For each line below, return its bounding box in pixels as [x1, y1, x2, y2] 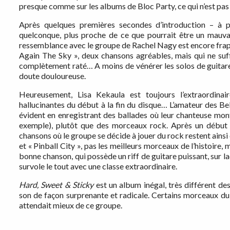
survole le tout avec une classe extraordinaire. [19, 161, 177, 171]
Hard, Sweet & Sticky [19, 180, 94, 190]
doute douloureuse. [19, 71, 86, 81]
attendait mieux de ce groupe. [19, 200, 122, 210]
